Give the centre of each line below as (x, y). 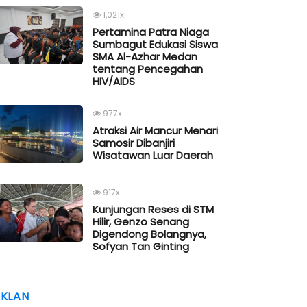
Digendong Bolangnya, (149, 234)
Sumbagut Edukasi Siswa (155, 45)
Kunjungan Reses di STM (153, 210)
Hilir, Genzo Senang (141, 222)
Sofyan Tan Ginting (141, 247)
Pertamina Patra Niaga (151, 32)
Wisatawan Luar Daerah (153, 156)
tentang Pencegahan (148, 69)
